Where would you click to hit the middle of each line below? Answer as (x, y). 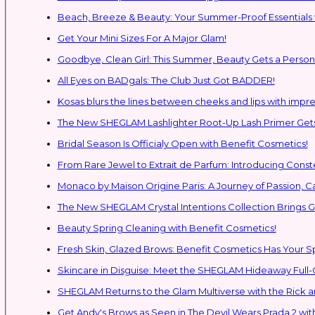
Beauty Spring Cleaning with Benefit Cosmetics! (167, 227)
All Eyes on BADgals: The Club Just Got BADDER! (166, 80)
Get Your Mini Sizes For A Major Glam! (142, 38)
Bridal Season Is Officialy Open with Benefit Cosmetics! (182, 143)
